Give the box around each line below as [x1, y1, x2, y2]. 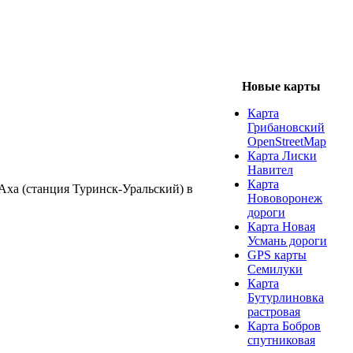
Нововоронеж [247, 191, 322, 205]
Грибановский [247, 121, 325, 134]
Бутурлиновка [247, 291, 324, 304]
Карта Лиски [247, 149, 317, 162]
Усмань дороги [247, 234, 327, 247]
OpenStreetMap [247, 135, 326, 148]
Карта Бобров [247, 319, 321, 333]
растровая [247, 305, 300, 318]
